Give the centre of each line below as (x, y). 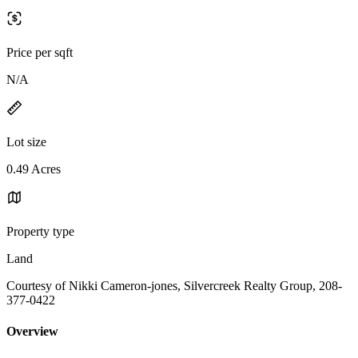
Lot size (26, 141)
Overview (32, 332)
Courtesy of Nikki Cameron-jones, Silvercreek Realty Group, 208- (174, 285)
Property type (40, 231)
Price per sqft (40, 52)
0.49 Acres (34, 169)
